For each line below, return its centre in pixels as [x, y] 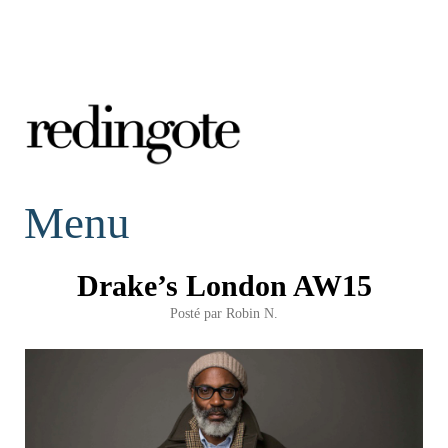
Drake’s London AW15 [224, 285]
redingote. [101, 198]
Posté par [198, 312]
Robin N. [252, 312]
